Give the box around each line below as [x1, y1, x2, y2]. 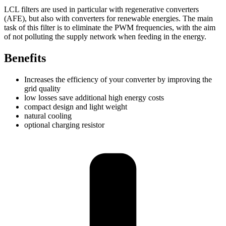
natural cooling [24, 111, 72, 120]
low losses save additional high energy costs [24, 93, 164, 102]
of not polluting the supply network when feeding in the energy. [4, 32, 206, 41]
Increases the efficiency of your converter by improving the [24, 75, 212, 84]
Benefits [4, 51, 46, 65]
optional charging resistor [24, 120, 104, 129]
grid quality [24, 84, 61, 93]
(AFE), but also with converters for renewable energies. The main [4, 14, 213, 23]
